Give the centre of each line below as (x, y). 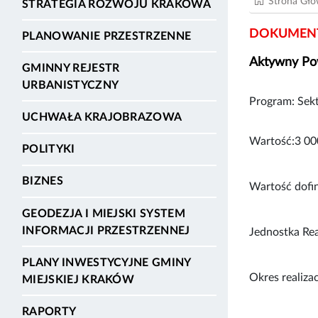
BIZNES (43, 181)
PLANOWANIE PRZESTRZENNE (107, 36)
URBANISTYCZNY (71, 85)
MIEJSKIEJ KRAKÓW (78, 279)
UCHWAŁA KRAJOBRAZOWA (102, 117)
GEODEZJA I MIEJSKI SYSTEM (104, 213)
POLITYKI (49, 149)
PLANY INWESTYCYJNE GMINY (106, 262)
